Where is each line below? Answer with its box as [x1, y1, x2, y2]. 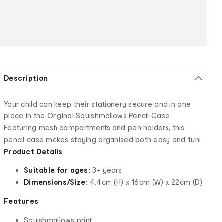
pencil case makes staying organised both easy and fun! [4, 135, 201, 144]
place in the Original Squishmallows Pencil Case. [4, 111, 171, 120]
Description [4, 73, 48, 82]
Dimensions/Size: [24, 177, 90, 186]
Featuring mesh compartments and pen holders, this [4, 123, 185, 132]
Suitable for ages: [24, 166, 91, 174]
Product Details [4, 147, 63, 156]
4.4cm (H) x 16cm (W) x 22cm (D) [89, 177, 203, 186]
